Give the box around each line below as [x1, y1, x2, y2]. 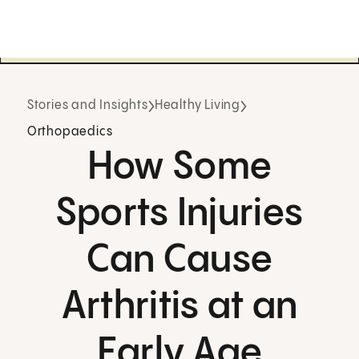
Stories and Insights [26, 99, 148, 113]
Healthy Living [154, 99, 240, 113]
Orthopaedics [26, 125, 113, 139]
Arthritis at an [61, 286, 298, 328]
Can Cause [86, 240, 273, 281]
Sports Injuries [55, 193, 304, 235]
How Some [87, 147, 272, 188]
